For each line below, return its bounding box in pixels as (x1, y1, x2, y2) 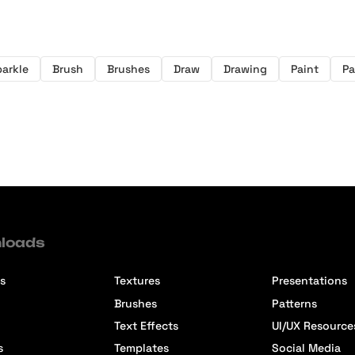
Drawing (223, 61, 267, 76)
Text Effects (114, 318, 179, 333)
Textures (114, 273, 161, 288)
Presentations (272, 273, 348, 288)
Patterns (272, 296, 318, 311)
